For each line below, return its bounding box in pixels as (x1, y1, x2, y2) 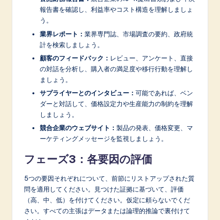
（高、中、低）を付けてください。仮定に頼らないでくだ (24, 195, 190, 204)
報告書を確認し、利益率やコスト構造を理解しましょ (40, 5, 193, 14)
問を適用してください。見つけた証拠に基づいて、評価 (24, 185, 184, 193)
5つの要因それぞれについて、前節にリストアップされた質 (24, 174, 194, 182)
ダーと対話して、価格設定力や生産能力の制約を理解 (40, 99, 193, 108)
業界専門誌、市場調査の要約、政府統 (84, 29, 193, 38)
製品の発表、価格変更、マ (116, 123, 193, 132)
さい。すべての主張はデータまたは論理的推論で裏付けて (24, 206, 190, 215)
